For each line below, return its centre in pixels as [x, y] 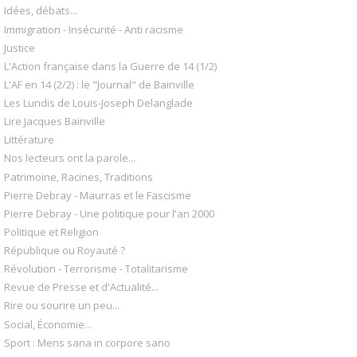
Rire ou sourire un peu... [62, 306]
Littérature [29, 140]
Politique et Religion [51, 231]
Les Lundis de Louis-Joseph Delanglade [98, 103]
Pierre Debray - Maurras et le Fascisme [98, 195]
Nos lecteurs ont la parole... [70, 158]
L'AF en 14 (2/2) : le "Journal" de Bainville [99, 84]
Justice [20, 47]
